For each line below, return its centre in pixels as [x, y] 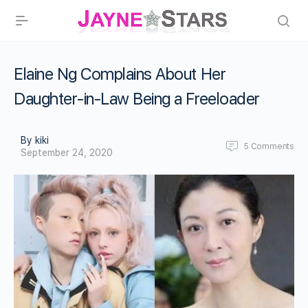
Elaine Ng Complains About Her [120, 74]
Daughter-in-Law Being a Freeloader [137, 99]
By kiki [35, 140]
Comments [272, 146]
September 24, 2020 [67, 153]
